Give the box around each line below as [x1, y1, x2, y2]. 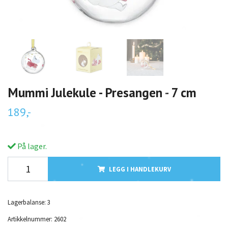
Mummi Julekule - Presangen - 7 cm [8, 84, 196, 101]
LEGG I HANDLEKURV [108, 165, 171, 174]
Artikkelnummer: [8, 215, 52, 223]
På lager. [16, 141, 47, 152]
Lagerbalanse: [8, 198, 46, 207]
